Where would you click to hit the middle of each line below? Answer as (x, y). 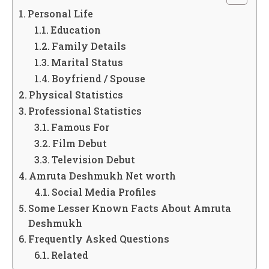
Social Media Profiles (104, 192)
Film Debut (79, 143)
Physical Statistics (76, 94)
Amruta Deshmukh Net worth (103, 175)
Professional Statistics (85, 110)
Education (75, 29)
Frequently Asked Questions (99, 238)
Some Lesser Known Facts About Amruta (130, 208)
